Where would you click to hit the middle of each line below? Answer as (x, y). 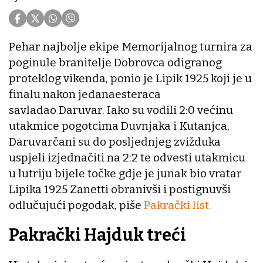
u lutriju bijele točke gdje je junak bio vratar (125, 174)
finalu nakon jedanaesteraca (85, 95)
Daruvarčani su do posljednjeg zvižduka (115, 142)
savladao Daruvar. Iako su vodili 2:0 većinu (121, 110)
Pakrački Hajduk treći (97, 235)
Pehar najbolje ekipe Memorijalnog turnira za (131, 47)
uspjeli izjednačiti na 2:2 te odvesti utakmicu (127, 158)
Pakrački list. (178, 205)
